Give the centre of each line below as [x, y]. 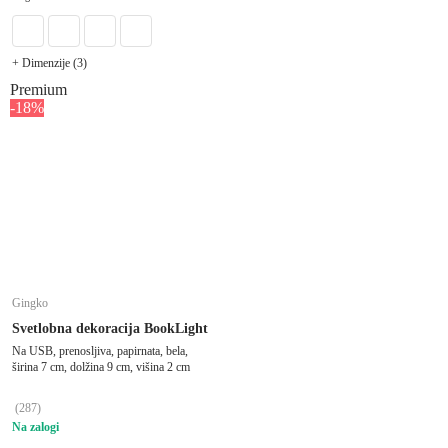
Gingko [30, 302]
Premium [38, 89]
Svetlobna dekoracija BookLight [110, 328]
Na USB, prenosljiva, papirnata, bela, [100, 350]
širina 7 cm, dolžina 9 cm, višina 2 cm [101, 366]
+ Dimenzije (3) [49, 62]
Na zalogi [35, 426]
